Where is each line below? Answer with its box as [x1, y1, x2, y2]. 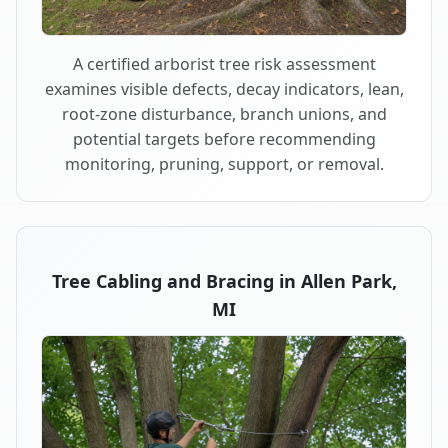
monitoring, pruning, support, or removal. [64, 152, 384, 175]
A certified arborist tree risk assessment [72, 52, 376, 75]
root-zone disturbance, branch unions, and [61, 102, 387, 125]
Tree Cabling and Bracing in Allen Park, [51, 268, 397, 293]
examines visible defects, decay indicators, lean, [44, 77, 404, 100]
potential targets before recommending [72, 127, 376, 150]
